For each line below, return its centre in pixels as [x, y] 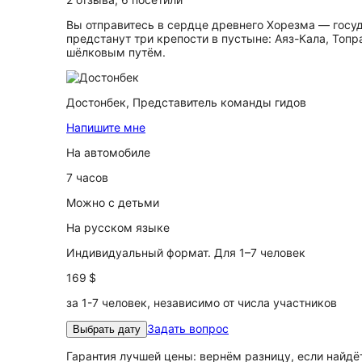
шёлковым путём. [116, 52]
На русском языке [118, 227]
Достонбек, [99, 102]
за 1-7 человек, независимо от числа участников [202, 303]
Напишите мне [106, 127]
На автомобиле [108, 152]
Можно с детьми [113, 202]
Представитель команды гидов [219, 102]
